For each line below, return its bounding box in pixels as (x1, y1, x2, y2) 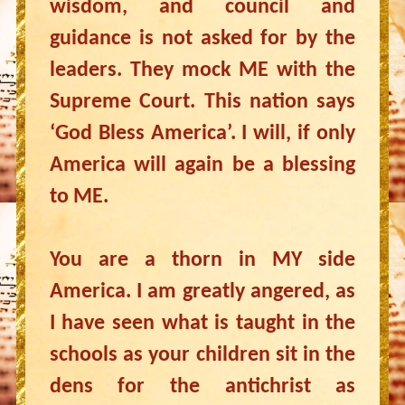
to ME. (49, 186, 108, 208)
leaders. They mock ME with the (49, 60, 356, 81)
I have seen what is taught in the (49, 313, 356, 334)
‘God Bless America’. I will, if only (49, 123, 356, 145)
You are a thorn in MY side (49, 250, 356, 271)
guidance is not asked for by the (49, 28, 356, 50)
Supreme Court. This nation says (49, 91, 356, 113)
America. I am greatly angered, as (49, 281, 356, 303)
